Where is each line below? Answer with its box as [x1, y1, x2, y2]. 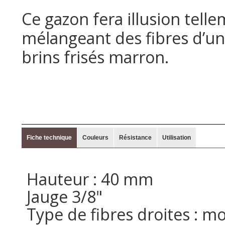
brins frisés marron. [22, 46, 169, 68]
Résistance [119, 134, 152, 141]
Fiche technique [27, 134, 72, 141]
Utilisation [162, 134, 191, 141]
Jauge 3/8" [27, 186, 102, 207]
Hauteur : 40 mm [27, 168, 153, 190]
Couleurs [82, 134, 108, 141]
